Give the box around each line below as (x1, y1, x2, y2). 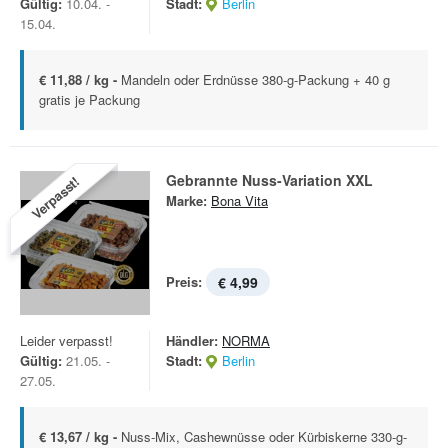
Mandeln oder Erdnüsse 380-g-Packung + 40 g (121, 70, 390, 89)
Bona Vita (211, 191, 268, 210)
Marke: (166, 191, 207, 210)
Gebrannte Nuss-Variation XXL (166, 170, 373, 190)
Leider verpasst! (20, 331, 113, 350)
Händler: (166, 331, 218, 350)
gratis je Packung (39, 90, 140, 109)
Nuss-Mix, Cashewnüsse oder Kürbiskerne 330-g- (121, 427, 407, 446)
